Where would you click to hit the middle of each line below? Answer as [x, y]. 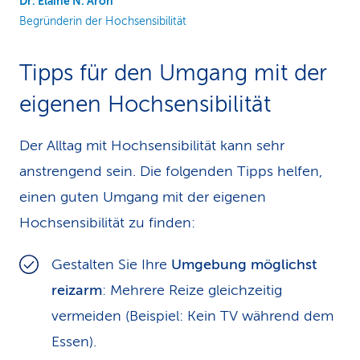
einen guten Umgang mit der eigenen [143, 197]
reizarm [77, 290]
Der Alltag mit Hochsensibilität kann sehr [152, 145]
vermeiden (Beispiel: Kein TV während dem [192, 316]
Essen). [74, 342]
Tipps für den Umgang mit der [173, 73]
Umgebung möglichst [244, 264]
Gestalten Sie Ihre [111, 264]
